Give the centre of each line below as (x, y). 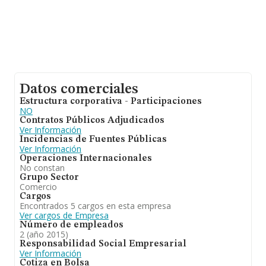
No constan (42, 168)
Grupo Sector (49, 178)
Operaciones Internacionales (86, 159)
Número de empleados (72, 225)
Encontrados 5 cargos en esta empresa (95, 206)
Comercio (38, 187)
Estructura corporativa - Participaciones (111, 102)
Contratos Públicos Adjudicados (92, 121)
